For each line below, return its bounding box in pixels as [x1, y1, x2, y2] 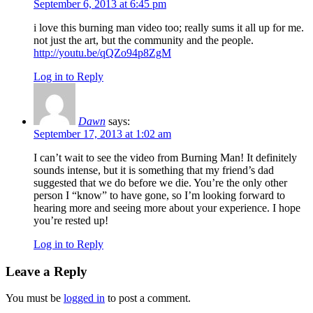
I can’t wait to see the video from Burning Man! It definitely [34, 151, 297, 163]
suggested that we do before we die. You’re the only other [34, 176, 287, 189]
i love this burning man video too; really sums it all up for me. [34, 21, 304, 34]
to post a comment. [105, 292, 191, 305]
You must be [6, 292, 64, 305]
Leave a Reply [6, 263, 87, 279]
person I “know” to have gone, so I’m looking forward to [34, 189, 285, 201]
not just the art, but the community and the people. [34, 34, 254, 46]
